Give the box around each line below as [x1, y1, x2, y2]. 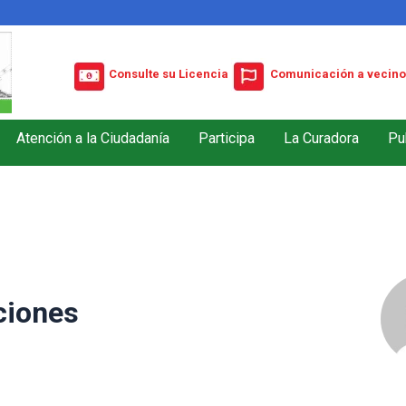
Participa [198, 129, 255, 147]
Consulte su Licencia [109, 67, 228, 82]
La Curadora [284, 129, 359, 147]
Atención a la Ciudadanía [16, 129, 169, 147]
